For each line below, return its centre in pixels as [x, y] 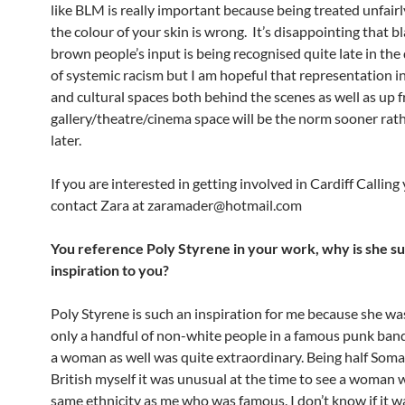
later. [66, 139]
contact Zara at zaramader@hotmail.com [176, 204]
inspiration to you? [110, 269]
